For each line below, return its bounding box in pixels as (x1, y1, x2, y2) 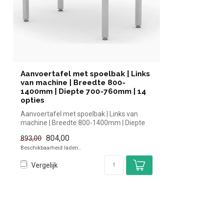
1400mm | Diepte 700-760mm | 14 (21, 87, 146, 96)
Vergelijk (31, 161, 58, 169)
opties (21, 95, 44, 105)
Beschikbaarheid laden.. (21, 144, 81, 152)
